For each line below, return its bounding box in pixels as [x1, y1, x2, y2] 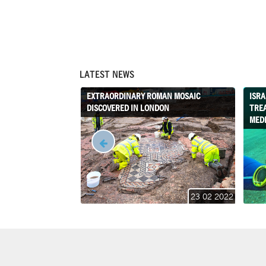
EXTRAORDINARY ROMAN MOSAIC [87, 90, 201, 101]
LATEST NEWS [80, 68, 135, 80]
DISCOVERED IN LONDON [87, 102, 170, 113]
